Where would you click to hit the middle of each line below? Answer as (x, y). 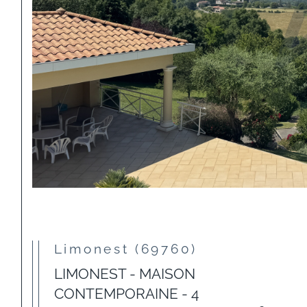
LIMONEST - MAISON (124, 274)
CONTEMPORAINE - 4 (126, 294)
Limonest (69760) (131, 249)
